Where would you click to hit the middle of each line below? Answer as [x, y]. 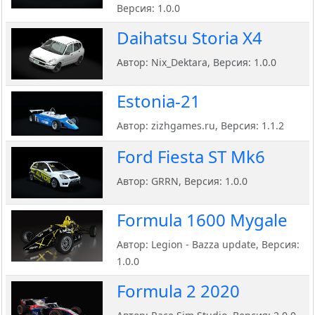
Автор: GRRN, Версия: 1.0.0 [182, 181]
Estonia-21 [159, 101]
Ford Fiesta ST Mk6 [191, 157]
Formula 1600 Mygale [202, 220]
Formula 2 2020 [178, 291]
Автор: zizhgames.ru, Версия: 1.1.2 [200, 126]
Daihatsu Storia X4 [189, 38]
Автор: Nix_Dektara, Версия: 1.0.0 [197, 63]
